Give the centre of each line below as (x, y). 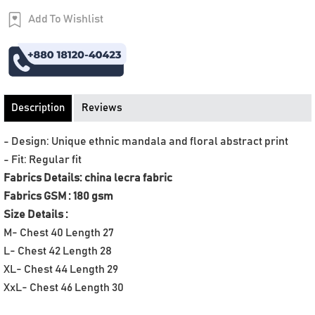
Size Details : (37, 214)
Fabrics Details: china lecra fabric (89, 178)
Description (38, 108)
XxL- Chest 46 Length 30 (64, 287)
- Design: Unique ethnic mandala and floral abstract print (148, 141)
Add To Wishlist (66, 19)
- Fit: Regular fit (45, 159)
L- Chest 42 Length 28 (58, 251)
